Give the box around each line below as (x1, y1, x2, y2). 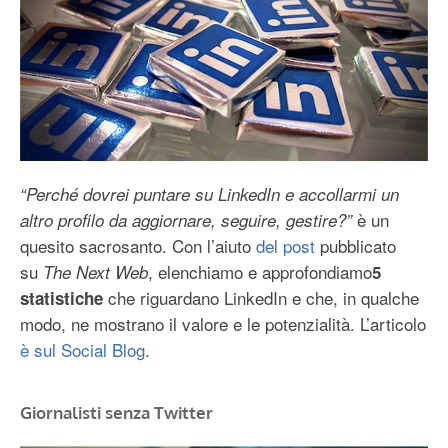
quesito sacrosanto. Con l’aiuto (20, 233, 256, 259)
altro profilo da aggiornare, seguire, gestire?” (20, 208, 352, 233)
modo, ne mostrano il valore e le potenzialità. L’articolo (20, 311, 426, 337)
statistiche (20, 286, 103, 311)
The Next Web (43, 260, 148, 285)
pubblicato (315, 233, 396, 259)
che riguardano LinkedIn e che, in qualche (103, 285, 419, 311)
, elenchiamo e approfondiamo (148, 259, 372, 285)
